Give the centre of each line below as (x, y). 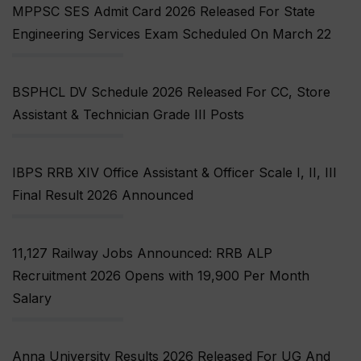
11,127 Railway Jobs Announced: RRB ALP (142, 253)
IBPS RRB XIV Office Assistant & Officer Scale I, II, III (174, 173)
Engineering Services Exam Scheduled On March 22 (172, 34)
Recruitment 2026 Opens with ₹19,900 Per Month (161, 276)
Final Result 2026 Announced (103, 195)
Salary (32, 299)
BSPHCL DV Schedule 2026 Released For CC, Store (171, 92)
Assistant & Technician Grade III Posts (128, 115)
